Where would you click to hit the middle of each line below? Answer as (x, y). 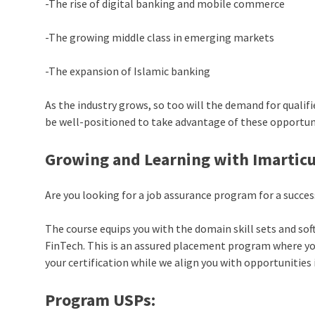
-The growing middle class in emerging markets (160, 38)
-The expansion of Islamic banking (128, 71)
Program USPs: (101, 300)
